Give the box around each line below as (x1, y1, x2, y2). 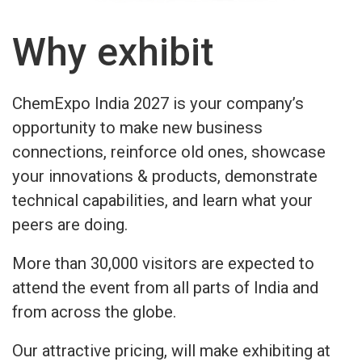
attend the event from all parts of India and (12, 278, 318, 298)
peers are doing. (12, 215, 128, 235)
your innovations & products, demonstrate (12, 166, 318, 187)
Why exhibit (12, 29, 213, 76)
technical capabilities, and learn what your (12, 191, 313, 211)
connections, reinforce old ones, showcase (12, 142, 326, 162)
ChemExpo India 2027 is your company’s (12, 94, 304, 114)
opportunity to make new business (12, 118, 263, 138)
